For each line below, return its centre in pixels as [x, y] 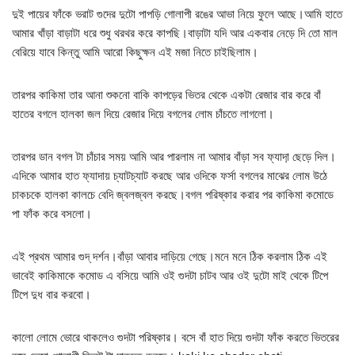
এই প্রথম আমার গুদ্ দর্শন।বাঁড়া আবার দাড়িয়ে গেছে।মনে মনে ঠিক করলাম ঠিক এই [170, 257]
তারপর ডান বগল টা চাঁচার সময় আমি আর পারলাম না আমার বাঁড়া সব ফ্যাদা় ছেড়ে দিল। [174, 157]
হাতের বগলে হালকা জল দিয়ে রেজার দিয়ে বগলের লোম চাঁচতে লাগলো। [143, 114]
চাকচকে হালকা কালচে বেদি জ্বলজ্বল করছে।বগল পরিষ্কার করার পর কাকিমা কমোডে [173, 195]
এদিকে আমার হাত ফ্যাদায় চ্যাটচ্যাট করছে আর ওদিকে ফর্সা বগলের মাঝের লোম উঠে [170, 176]
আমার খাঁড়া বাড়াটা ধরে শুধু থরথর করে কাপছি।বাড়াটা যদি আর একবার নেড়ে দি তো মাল [175, 33]
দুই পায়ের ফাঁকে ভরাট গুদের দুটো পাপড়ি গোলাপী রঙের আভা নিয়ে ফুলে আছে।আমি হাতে [177, 14]
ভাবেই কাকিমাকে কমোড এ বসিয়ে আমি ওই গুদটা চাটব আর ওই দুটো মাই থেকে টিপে [170, 276]
